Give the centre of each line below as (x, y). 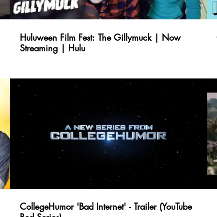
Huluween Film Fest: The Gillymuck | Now (101, 37)
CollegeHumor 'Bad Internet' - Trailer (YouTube (106, 207)
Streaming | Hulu (53, 48)
